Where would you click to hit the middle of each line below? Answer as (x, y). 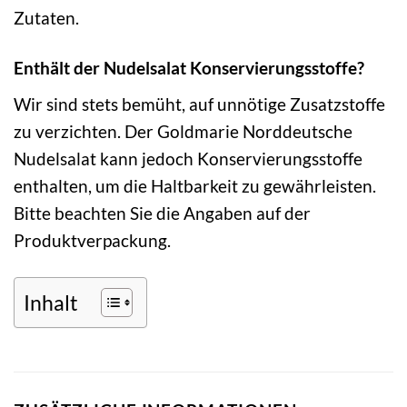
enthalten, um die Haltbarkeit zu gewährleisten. (195, 185)
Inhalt (51, 302)
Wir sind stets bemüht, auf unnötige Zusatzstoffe (199, 104)
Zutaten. (46, 18)
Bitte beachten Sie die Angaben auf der (162, 213)
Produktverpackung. (92, 240)
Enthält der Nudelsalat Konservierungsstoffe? (189, 68)
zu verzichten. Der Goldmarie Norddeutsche (183, 131)
